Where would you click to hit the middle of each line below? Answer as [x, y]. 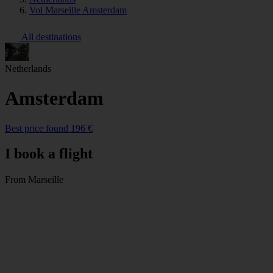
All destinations [50, 37]
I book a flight [49, 154]
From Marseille [34, 180]
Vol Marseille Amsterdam [78, 10]
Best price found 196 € [49, 128]
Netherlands [28, 68]
